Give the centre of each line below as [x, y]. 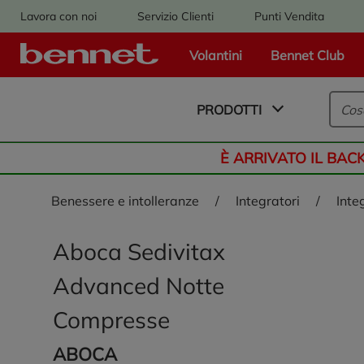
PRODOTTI [230, 109]
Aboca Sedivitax [139, 251]
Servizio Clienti [175, 16]
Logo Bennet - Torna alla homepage [198, 63]
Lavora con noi [58, 16]
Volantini [215, 55]
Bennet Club [307, 55]
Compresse [111, 320]
